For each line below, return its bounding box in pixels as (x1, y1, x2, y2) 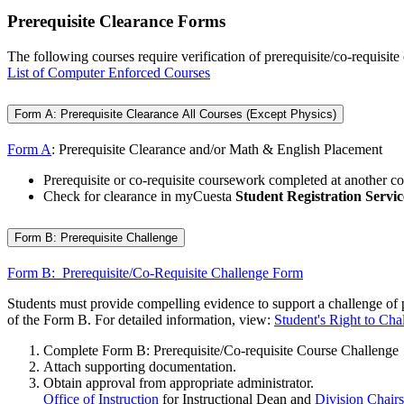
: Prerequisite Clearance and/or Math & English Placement (51, 141, 382, 157)
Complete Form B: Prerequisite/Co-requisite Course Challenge (43, 342, 399, 358)
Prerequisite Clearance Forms (7, 12, 225, 32)
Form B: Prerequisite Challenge (14, 230, 178, 244)
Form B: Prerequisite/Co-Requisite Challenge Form (7, 264, 303, 280)
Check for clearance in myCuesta (43, 188, 235, 204)
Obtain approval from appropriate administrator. (43, 374, 314, 390)
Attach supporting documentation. (43, 358, 236, 374)
